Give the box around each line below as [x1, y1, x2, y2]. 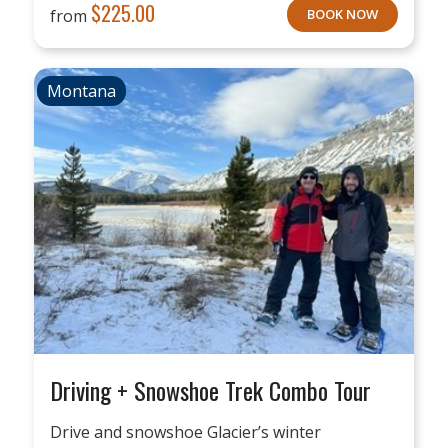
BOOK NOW [307, 4, 379, 23]
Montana [46, 79, 116, 102]
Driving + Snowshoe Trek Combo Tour [49, 371, 371, 408]
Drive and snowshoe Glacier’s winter [49, 421, 321, 444]
